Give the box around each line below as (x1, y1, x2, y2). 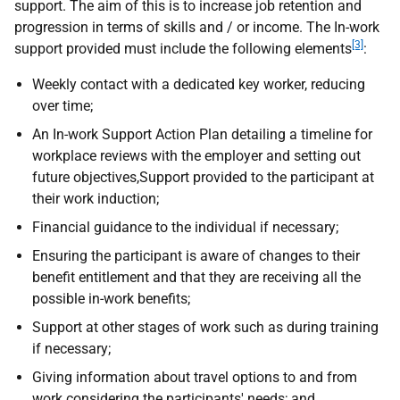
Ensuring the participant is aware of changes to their (32, 246, 360, 264)
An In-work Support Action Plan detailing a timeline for (32, 125, 372, 143)
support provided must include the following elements (14, 39, 352, 57)
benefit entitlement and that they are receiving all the (32, 268, 361, 286)
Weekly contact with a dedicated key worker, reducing (32, 75, 365, 93)
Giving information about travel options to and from (32, 368, 357, 386)
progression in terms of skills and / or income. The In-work (14, 18, 379, 36)
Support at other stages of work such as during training (32, 318, 379, 336)
